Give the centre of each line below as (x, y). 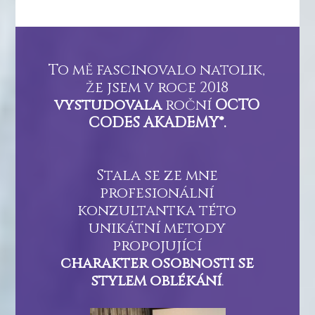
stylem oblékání (156, 282)
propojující (157, 246)
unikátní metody (157, 229)
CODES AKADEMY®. (157, 123)
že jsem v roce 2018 (157, 88)
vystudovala (108, 106)
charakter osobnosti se (157, 264)
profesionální (157, 194)
